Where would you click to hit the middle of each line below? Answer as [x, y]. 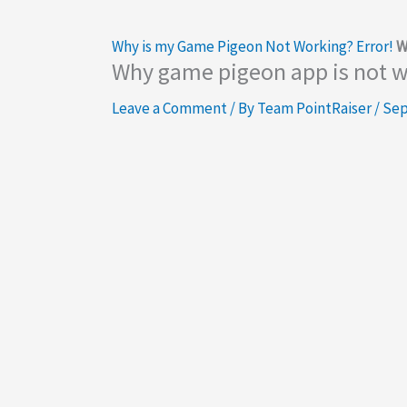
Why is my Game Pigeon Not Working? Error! [253, 46]
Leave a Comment [169, 108]
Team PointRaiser [316, 108]
